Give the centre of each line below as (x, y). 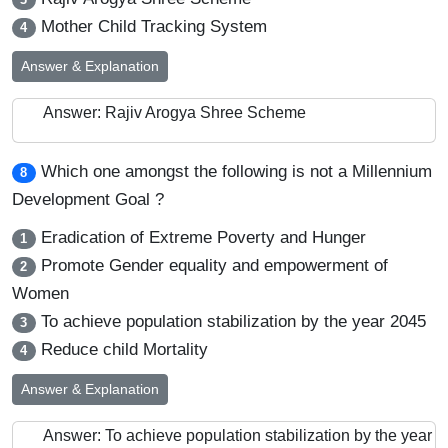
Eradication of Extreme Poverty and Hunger (200, 237)
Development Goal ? (88, 199)
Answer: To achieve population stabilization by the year (237, 435)
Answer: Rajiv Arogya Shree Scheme (174, 112)
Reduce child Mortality (121, 349)
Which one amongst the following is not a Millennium (236, 171)
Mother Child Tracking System (151, 26)
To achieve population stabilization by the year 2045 (230, 321)
